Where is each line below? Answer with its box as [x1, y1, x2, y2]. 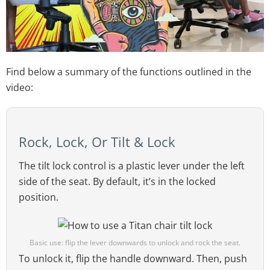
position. [19, 190, 58, 204]
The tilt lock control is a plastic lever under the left [19, 159, 245, 172]
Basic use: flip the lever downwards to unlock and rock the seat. [30, 237, 240, 248]
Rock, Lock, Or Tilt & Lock [19, 133, 175, 151]
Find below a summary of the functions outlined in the [6, 65, 251, 79]
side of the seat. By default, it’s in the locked [19, 174, 216, 188]
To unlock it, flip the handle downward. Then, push [19, 252, 247, 266]
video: [6, 81, 33, 95]
